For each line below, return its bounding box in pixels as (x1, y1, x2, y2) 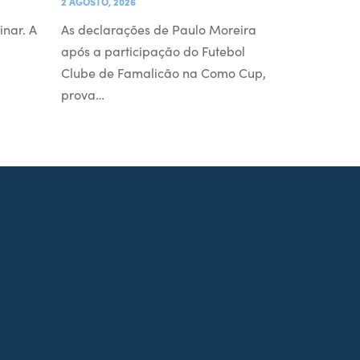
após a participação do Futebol (61, 41, 245, 59)
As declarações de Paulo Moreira (61, 19, 256, 38)
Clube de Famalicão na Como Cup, (61, 63, 266, 81)
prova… (61, 84, 104, 103)
